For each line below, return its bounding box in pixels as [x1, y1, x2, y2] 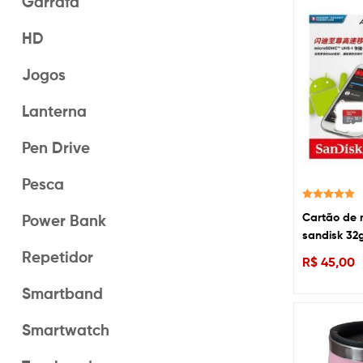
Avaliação [302, 203, 340, 214]
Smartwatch [22, 320, 109, 340]
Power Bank [22, 211, 106, 231]
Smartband [22, 284, 103, 304]
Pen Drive [22, 138, 90, 158]
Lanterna [22, 101, 87, 122]
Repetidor [22, 247, 93, 267]
